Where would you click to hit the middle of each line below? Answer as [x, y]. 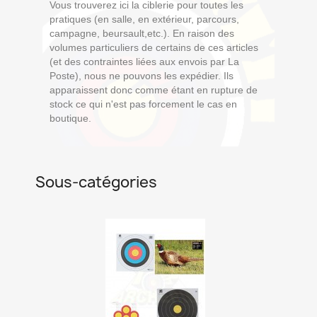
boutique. [70, 118]
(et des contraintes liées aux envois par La [144, 62]
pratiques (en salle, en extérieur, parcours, [144, 19]
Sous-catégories [96, 182]
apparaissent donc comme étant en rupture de [154, 90]
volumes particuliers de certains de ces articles [154, 47]
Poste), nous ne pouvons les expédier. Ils [142, 76]
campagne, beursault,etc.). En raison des [142, 33]
